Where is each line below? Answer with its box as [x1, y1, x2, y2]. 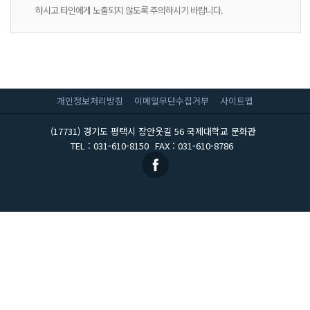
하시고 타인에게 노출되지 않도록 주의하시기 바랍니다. [35, 3, 223, 17]
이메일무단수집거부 [134, 94, 209, 108]
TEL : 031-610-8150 [70, 139, 152, 153]
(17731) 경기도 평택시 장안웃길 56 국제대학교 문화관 [51, 125, 256, 138]
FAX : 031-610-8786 [154, 139, 233, 153]
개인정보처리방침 [57, 94, 123, 108]
